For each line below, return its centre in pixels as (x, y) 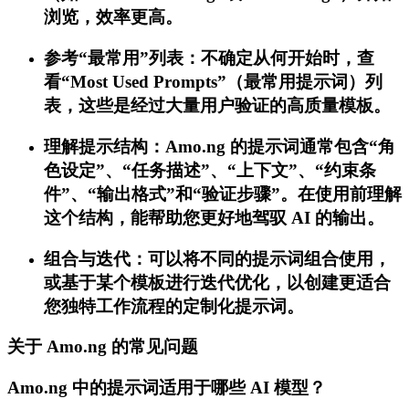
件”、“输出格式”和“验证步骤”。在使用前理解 (223, 194)
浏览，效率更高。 (113, 17)
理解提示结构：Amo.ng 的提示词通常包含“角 (220, 146)
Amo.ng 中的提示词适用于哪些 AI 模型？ (167, 388)
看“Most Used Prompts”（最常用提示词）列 (213, 82)
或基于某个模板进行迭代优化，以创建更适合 (217, 282)
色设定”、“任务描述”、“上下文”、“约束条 (210, 170)
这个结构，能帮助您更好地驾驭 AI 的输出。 (214, 217)
